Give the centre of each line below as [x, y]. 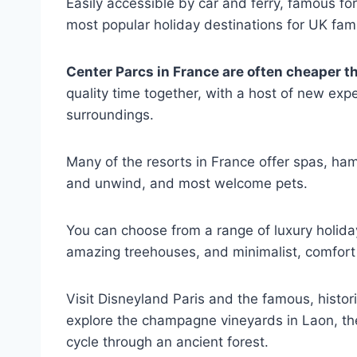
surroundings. [114, 114]
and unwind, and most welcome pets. [189, 183]
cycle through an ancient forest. [169, 341]
